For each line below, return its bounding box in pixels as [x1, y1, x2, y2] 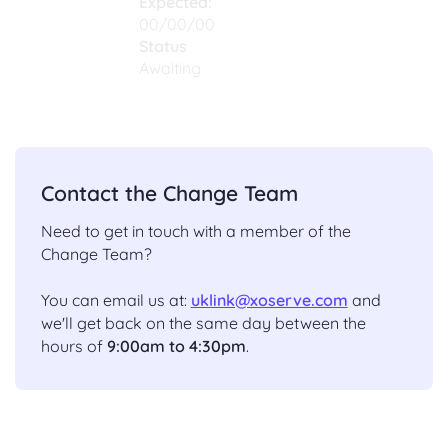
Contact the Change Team [40, 180, 298, 207]
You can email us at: [40, 290, 191, 311]
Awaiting [139, 58, 201, 79]
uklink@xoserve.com [190, 290, 348, 311]
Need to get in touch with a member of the [40, 221, 351, 242]
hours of [40, 336, 107, 357]
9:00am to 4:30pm [106, 336, 246, 357]
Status [139, 36, 187, 57]
